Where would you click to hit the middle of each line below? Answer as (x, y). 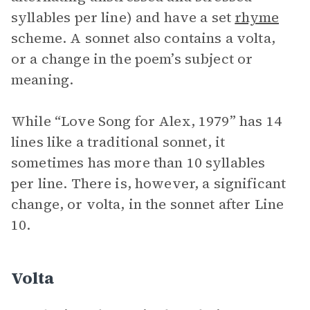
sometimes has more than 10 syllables (138, 163)
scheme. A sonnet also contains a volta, (143, 38)
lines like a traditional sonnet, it (118, 142)
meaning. (43, 80)
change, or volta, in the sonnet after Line (148, 204)
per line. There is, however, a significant (149, 183)
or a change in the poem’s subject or (132, 59)
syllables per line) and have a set (123, 17)
